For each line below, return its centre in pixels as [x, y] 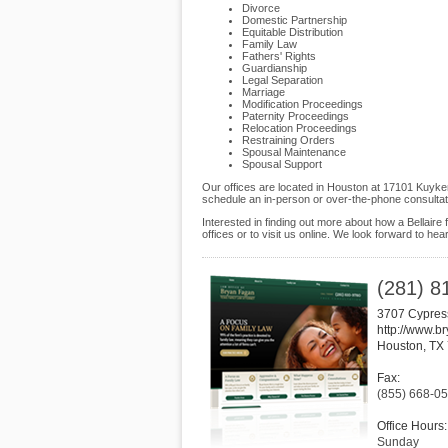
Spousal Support [282, 164]
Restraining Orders [288, 140]
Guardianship [274, 68]
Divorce [261, 8]
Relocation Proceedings [299, 128]
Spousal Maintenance [294, 152]
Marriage [263, 92]
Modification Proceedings [302, 104]
